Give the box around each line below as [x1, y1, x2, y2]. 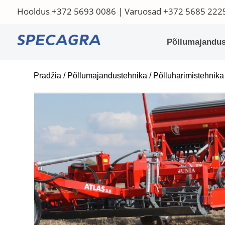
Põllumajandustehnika [67, 71, 148, 80]
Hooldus [17, 6, 52, 17]
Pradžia [34, 71, 62, 80]
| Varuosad [116, 6, 163, 17]
